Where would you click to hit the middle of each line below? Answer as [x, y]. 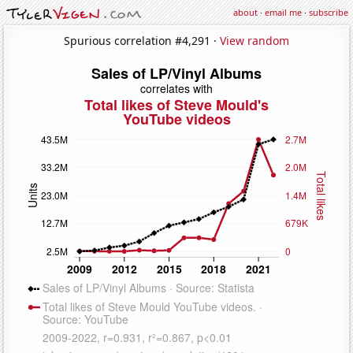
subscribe [329, 12]
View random [255, 40]
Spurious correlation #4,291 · [142, 40]
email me [283, 12]
